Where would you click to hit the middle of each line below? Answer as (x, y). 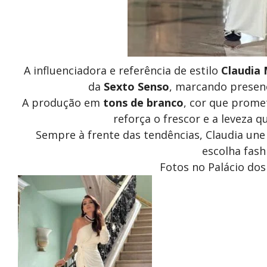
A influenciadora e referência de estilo (123, 70)
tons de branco (143, 102)
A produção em (62, 102)
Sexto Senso (136, 86)
